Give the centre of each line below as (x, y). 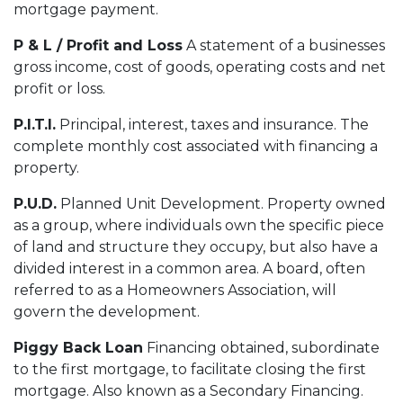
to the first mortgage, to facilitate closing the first (190, 369)
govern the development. (107, 311)
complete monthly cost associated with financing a (196, 146)
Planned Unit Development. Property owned (221, 203)
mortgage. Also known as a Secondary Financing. (188, 390)
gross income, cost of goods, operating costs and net (200, 67)
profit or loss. (59, 88)
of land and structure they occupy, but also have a (196, 246)
